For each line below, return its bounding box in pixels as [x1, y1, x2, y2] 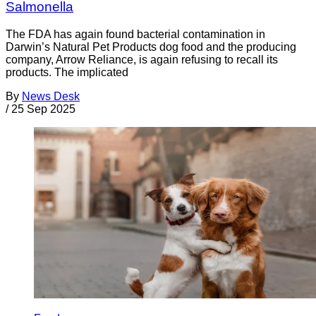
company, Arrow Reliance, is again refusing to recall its [6, 53, 278, 66]
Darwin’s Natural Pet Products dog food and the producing [6, 40, 296, 53]
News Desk [22, 90, 80, 102]
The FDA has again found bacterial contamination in [6, 28, 265, 40]
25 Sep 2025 [11, 102, 75, 115]
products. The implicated [6, 66, 128, 78]
